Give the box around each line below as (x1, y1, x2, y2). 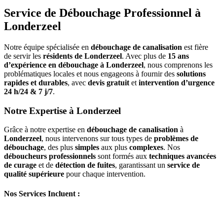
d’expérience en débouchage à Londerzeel (4, 60, 144, 69)
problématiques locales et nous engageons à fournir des (4, 69, 177, 78)
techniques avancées (149, 152, 216, 161)
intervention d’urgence (139, 78, 215, 87)
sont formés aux (96, 152, 149, 161)
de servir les (4, 51, 43, 60)
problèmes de (154, 134, 198, 143)
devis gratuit (88, 78, 129, 87)
